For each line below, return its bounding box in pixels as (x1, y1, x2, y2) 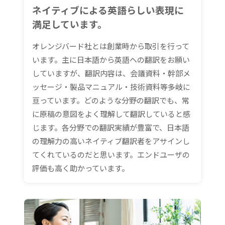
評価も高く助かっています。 (32, 163, 129, 174)
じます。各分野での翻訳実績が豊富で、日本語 (32, 122, 189, 133)
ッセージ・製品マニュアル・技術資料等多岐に (32, 81, 190, 92)
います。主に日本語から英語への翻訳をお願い (32, 54, 190, 65)
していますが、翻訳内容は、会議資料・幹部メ (32, 68, 190, 79)
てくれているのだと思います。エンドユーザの (32, 149, 190, 160)
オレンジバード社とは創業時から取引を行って (32, 41, 189, 52)
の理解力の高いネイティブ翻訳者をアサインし (32, 136, 190, 147)
